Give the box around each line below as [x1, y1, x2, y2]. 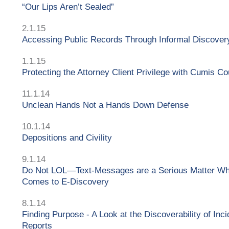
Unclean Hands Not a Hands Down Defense [22, 100, 189, 110]
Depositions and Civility [22, 132, 112, 143]
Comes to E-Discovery [22, 176, 109, 187]
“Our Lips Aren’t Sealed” [22, 2, 114, 12]
